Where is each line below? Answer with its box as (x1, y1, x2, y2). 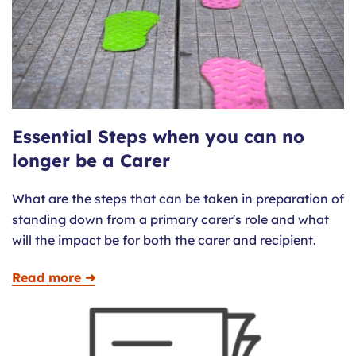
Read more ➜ (12, 269, 95, 286)
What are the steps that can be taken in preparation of (12, 191, 344, 207)
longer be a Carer (12, 149, 170, 172)
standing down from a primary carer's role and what (12, 211, 329, 228)
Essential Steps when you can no (12, 126, 304, 149)
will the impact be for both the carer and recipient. (12, 232, 316, 249)
